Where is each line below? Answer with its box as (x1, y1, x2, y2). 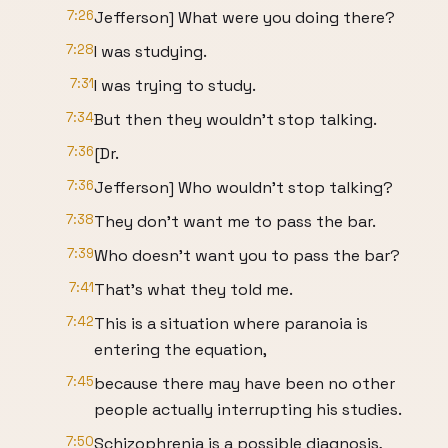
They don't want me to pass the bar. (94, 211, 376, 232)
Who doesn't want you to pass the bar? (94, 245, 400, 266)
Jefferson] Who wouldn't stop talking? (94, 177, 393, 198)
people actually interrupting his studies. (94, 399, 402, 420)
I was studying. (94, 41, 207, 62)
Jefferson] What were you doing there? (94, 7, 395, 28)
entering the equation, (94, 339, 267, 360)
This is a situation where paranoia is (94, 313, 368, 334)
